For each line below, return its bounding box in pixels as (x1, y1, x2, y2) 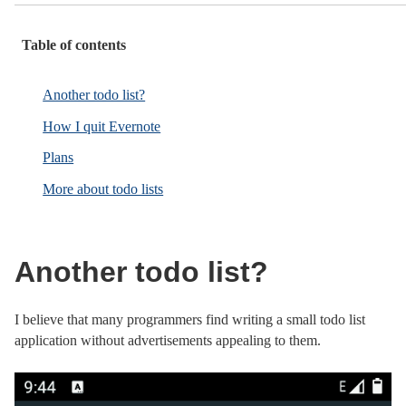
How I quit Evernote (43, 118, 161, 134)
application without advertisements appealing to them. (14, 333, 321, 349)
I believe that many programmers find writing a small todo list (14, 312, 365, 328)
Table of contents (22, 37, 126, 53)
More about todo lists (43, 180, 164, 197)
